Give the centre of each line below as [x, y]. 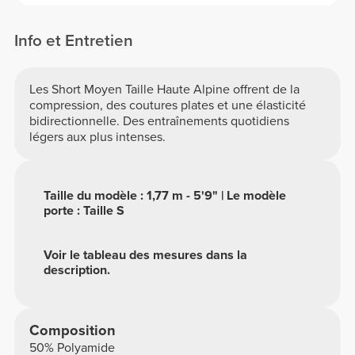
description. [77, 271]
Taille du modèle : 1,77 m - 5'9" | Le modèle [165, 196]
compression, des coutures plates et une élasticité [167, 106]
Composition [72, 331]
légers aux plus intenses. [97, 137]
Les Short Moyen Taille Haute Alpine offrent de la [164, 90]
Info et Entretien [74, 40]
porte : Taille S [84, 211]
